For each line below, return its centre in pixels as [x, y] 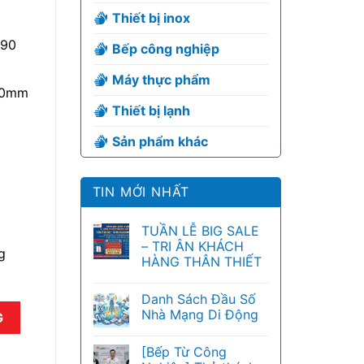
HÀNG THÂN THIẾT [201, 262]
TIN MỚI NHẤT [141, 192]
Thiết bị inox [151, 18]
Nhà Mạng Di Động [199, 314]
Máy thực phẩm [161, 80]
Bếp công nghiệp [165, 49]
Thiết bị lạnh [151, 110]
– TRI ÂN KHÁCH [192, 246]
